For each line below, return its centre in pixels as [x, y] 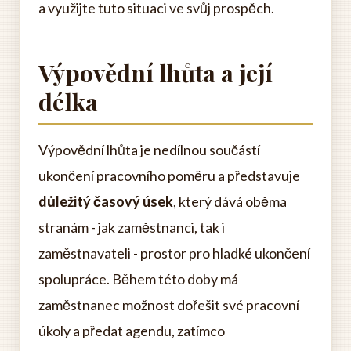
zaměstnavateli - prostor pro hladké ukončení [174, 253]
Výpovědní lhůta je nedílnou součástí [149, 150]
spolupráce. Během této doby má [138, 279]
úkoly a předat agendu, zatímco [132, 331]
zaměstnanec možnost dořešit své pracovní [169, 305]
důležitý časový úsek [106, 201]
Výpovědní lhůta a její [156, 73]
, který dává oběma [230, 201]
